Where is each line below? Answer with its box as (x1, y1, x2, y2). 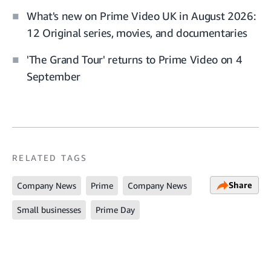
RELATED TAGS (12, 152, 88, 163)
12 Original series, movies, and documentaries (27, 26, 247, 40)
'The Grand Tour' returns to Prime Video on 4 (27, 53, 243, 67)
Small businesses (17, 204, 81, 215)
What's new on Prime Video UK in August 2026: (27, 9, 256, 23)
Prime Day (96, 204, 135, 215)
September (27, 70, 80, 83)
